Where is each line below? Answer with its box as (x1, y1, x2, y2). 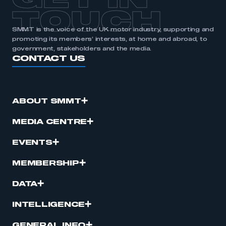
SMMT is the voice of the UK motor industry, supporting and (12, 27, 214, 32)
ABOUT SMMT (12, 98, 81, 105)
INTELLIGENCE (12, 201, 85, 208)
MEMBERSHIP (12, 160, 79, 167)
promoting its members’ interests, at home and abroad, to (12, 36, 207, 42)
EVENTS (12, 139, 52, 146)
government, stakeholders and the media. (12, 46, 152, 51)
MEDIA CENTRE (12, 119, 87, 126)
